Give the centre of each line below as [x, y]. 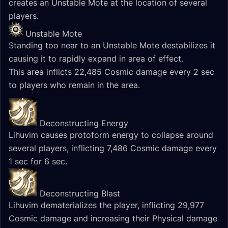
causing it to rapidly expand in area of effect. [96, 59]
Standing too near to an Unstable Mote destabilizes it [112, 45]
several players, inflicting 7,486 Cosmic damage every [113, 148]
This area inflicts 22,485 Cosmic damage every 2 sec [111, 72]
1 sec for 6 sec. [38, 161]
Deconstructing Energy [84, 123]
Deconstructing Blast [80, 193]
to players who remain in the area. [74, 85]
